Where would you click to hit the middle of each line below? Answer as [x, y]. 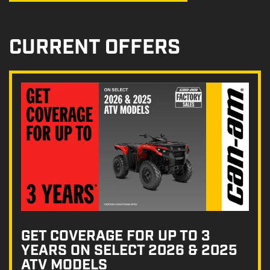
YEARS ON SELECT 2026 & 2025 [129, 250]
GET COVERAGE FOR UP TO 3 [115, 236]
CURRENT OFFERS [95, 48]
